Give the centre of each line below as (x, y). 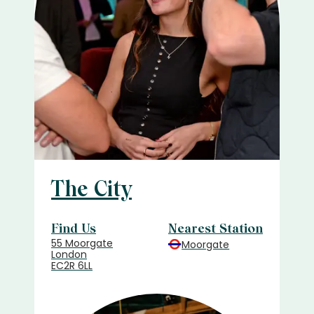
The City (91, 189)
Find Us (74, 228)
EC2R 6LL (72, 266)
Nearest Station (216, 228)
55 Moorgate (82, 243)
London (69, 254)
